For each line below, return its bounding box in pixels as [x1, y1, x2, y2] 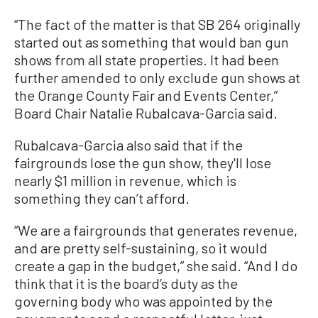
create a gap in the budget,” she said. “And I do [14, 257, 297, 274]
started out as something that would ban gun [14, 33, 289, 50]
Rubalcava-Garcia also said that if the [14, 136, 243, 153]
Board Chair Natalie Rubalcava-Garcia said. [14, 104, 278, 121]
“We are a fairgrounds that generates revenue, [14, 221, 297, 238]
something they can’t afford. [14, 190, 190, 207]
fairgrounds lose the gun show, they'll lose [14, 154, 271, 171]
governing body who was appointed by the [14, 292, 273, 309]
